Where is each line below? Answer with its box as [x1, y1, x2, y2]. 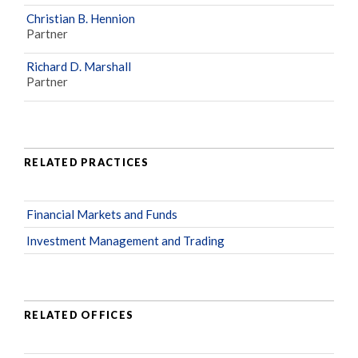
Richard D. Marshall [26, 58, 131, 74]
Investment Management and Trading [26, 233, 225, 248]
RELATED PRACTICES [24, 156, 149, 169]
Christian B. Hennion [26, 10, 135, 26]
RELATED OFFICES [24, 308, 134, 322]
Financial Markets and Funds [26, 206, 177, 221]
